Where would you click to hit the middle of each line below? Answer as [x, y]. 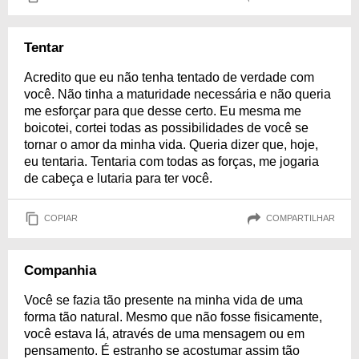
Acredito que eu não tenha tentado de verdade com [169, 77]
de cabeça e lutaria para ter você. [118, 178]
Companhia [60, 270]
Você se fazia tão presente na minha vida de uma [163, 300]
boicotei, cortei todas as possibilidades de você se [166, 127]
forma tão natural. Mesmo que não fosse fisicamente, [173, 317]
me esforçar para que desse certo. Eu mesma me [163, 111]
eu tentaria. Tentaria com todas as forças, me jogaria [171, 161]
